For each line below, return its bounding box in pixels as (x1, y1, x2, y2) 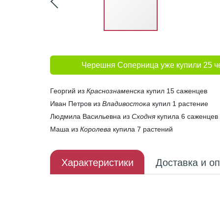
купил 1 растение (150, 100, 208, 108)
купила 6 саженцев (155, 112, 218, 120)
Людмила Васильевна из (50, 112, 132, 120)
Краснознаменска (86, 87, 144, 95)
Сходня (132, 112, 155, 120)
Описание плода (67, 192, 154, 206)
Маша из (50, 125, 80, 133)
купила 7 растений (111, 125, 173, 133)
